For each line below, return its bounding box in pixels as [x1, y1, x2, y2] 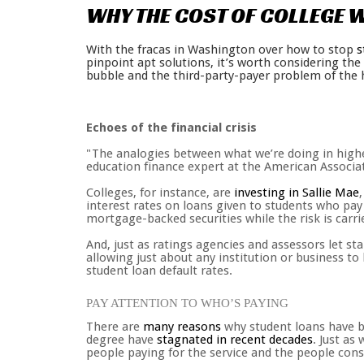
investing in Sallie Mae [234, 185, 359, 200]
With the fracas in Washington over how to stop [86, 42, 357, 57]
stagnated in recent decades [157, 332, 313, 347]
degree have [86, 332, 157, 347]
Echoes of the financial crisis [86, 120, 257, 135]
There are [86, 319, 143, 334]
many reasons [143, 319, 221, 334]
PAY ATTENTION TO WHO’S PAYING [86, 297, 288, 310]
